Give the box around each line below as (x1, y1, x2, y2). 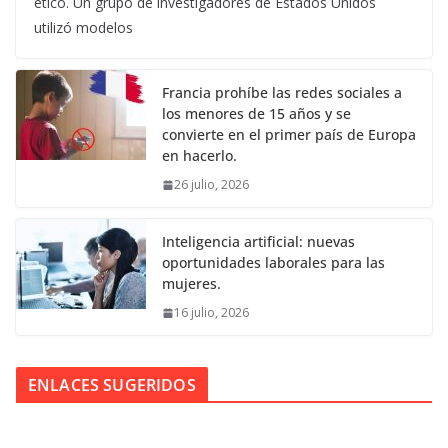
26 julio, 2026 (174, 176, 249, 194)
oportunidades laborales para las (162, 253, 385, 273)
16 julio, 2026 (174, 304, 249, 322)
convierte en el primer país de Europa (162, 125, 416, 145)
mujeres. (162, 274, 221, 294)
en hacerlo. (162, 146, 237, 166)
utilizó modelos (34, 18, 133, 38)
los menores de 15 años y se (162, 104, 351, 124)
